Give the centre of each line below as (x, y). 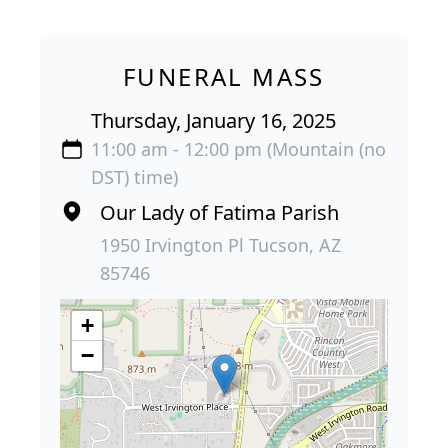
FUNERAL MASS (224, 76)
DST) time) (134, 177)
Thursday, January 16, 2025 (213, 120)
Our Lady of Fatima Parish (219, 212)
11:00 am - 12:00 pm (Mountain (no (238, 149)
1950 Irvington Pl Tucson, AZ (220, 245)
